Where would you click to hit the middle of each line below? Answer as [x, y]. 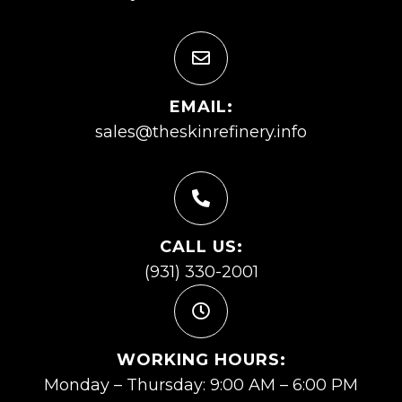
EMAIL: [201, 106]
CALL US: [201, 246]
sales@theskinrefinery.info [201, 131]
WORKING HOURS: [201, 359]
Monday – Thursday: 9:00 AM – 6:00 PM [201, 385]
